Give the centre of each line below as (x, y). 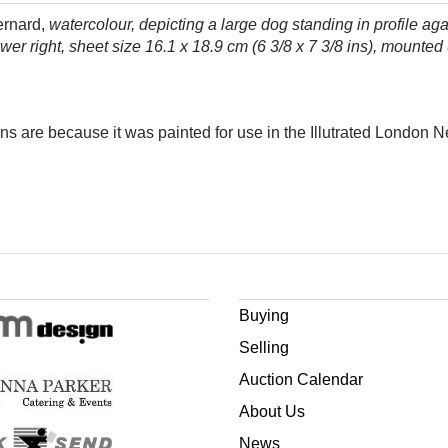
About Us (272, 411)
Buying (264, 315)
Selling (264, 347)
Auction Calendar (301, 379)
